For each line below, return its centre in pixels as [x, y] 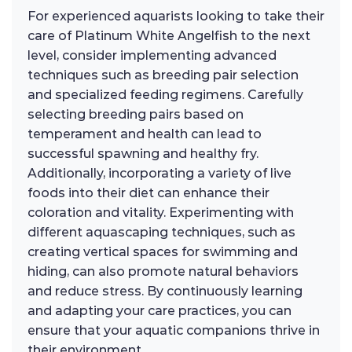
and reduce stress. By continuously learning [165, 291]
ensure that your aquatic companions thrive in [174, 330]
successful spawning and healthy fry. [143, 153]
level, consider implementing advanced [152, 55]
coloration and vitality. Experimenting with [161, 212]
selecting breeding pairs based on [136, 114]
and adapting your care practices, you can [159, 310]
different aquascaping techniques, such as [161, 232]
